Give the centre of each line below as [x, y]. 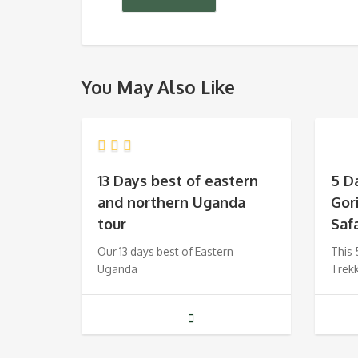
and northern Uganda [171, 203]
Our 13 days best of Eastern [165, 252]
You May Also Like [158, 88]
